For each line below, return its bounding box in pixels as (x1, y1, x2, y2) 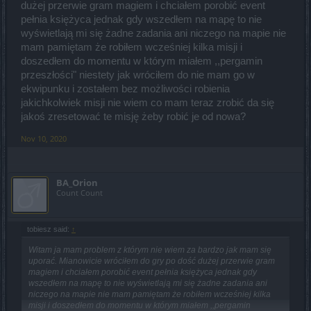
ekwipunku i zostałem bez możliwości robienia (21, 83, 230, 95)
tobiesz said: (27, 225, 72, 234)
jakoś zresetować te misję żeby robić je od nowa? (21, 111, 246, 123)
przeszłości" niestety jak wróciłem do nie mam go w (21, 69, 255, 81)
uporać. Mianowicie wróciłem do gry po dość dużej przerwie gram (28, 256, 275, 267)
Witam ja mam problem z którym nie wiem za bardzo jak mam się (28, 245, 271, 255)
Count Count (56, 187, 103, 199)
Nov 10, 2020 (21, 133, 67, 144)
